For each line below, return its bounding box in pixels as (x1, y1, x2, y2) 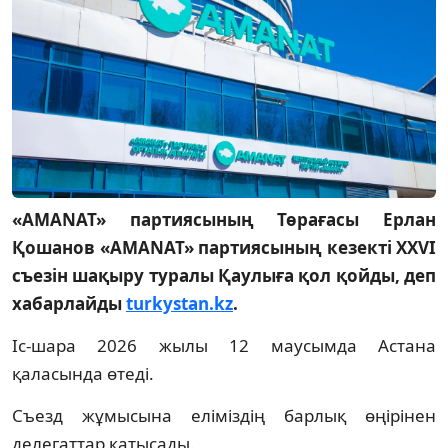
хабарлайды (12, 291, 126, 315)
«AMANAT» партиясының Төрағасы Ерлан (12, 207, 436, 231)
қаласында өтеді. (12, 361, 154, 385)
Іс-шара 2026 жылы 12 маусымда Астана (12, 333, 436, 357)
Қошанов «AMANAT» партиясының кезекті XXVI (12, 235, 436, 259)
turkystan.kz (126, 291, 233, 315)
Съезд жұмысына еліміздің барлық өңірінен (12, 403, 436, 427)
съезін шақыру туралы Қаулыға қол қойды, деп (12, 263, 436, 287)
